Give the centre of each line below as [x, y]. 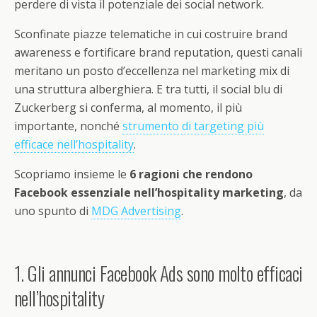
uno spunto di [53, 211]
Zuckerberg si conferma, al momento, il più [128, 108]
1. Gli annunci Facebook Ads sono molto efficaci [158, 273]
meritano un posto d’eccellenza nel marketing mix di [152, 71]
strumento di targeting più [193, 126]
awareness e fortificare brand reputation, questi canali [158, 53]
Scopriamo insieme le [72, 174]
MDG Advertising [136, 211]
